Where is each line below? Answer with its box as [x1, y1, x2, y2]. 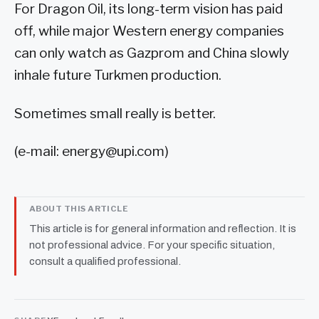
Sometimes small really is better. [14, 105, 216, 122]
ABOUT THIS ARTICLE [29, 204, 129, 214]
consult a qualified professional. [29, 256, 181, 268]
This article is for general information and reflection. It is [29, 223, 296, 235]
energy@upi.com [62, 143, 164, 160]
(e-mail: [14, 143, 62, 160]
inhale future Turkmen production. [14, 66, 221, 83]
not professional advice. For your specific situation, [29, 239, 275, 251]
